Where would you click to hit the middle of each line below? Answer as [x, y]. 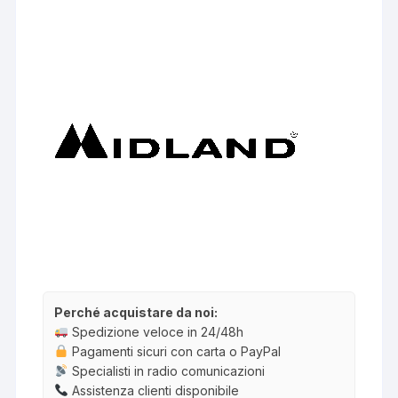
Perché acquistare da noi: [136, 312]
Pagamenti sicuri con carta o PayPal [175, 351]
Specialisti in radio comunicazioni [167, 370]
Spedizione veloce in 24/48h [156, 331]
